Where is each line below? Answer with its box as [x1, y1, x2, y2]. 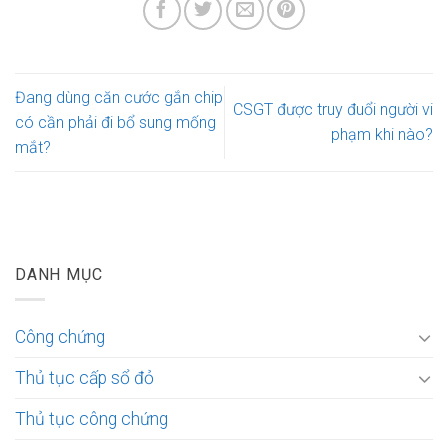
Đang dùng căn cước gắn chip [15, 87, 223, 107]
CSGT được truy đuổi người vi [233, 100, 433, 120]
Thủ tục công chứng [15, 408, 168, 429]
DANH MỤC [15, 265, 103, 285]
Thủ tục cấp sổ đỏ [15, 367, 154, 388]
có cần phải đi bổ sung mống [15, 112, 216, 132]
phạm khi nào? [331, 125, 433, 145]
